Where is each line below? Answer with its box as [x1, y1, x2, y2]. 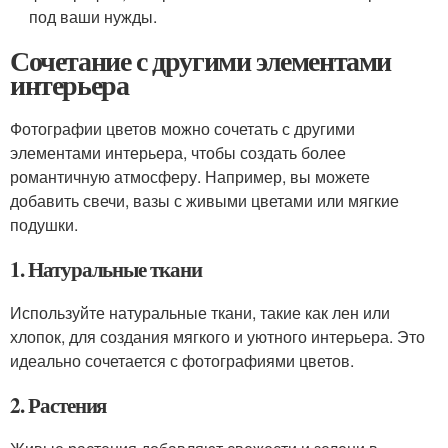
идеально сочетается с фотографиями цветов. [10, 349, 354, 372]
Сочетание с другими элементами [10, 40, 391, 81]
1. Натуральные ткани [10, 254, 202, 284]
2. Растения [10, 390, 107, 420]
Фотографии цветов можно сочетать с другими [10, 117, 355, 140]
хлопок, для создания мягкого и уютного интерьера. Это [10, 325, 425, 348]
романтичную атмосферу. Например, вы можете [10, 165, 370, 188]
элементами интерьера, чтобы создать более [10, 141, 346, 164]
